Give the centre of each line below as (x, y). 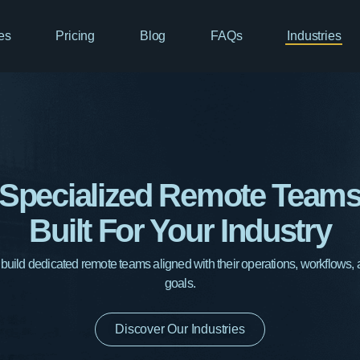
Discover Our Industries (180, 329)
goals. (180, 284)
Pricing (75, 36)
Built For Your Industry (180, 231)
